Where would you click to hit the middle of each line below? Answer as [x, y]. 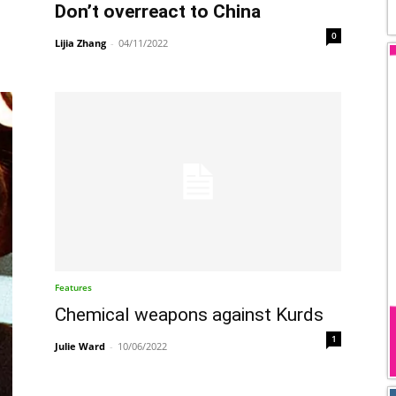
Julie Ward [80, 346]
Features [73, 287]
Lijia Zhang [80, 42]
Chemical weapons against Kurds [189, 314]
